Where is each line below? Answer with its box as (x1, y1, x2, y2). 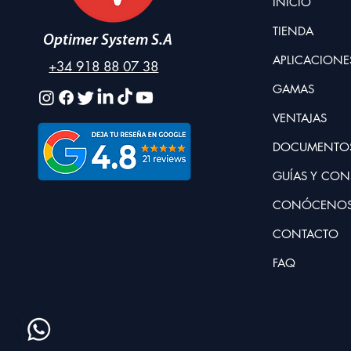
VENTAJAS (273, 110, 327, 125)
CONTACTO (273, 226, 339, 241)
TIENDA (273, 23, 314, 38)
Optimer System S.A (43, 32, 176, 49)
